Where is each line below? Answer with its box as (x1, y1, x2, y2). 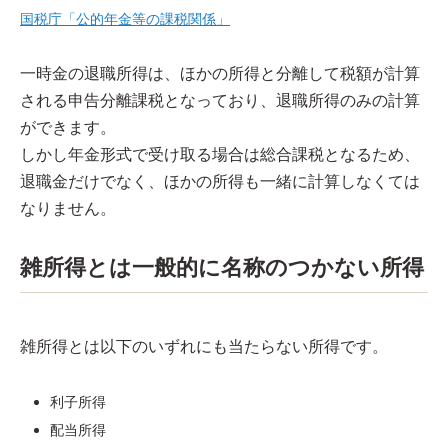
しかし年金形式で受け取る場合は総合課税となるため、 (20, 144, 420, 165)
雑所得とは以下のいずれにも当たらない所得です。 (20, 336, 388, 357)
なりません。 (20, 198, 116, 219)
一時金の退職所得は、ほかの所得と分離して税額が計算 (20, 63, 420, 84)
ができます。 (20, 117, 116, 138)
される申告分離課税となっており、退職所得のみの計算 (20, 90, 420, 111)
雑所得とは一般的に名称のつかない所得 (20, 254, 424, 281)
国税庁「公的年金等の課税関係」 (20, 10, 230, 28)
